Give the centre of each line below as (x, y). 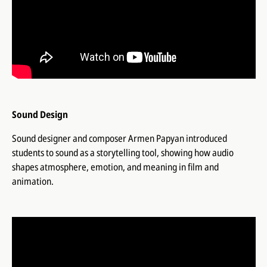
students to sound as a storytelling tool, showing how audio (122, 152)
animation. (32, 181)
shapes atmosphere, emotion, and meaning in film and (115, 167)
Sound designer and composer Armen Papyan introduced (119, 138)
